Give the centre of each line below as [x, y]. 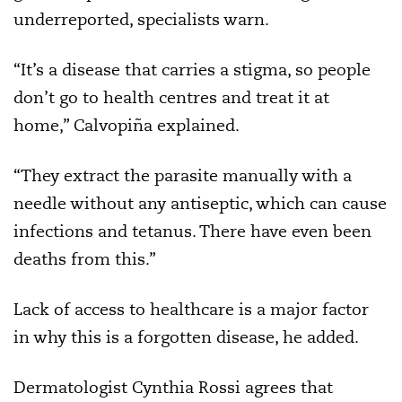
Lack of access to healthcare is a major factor [191, 309]
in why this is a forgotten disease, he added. [186, 336]
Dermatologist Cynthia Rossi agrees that [173, 387]
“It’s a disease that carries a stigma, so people [192, 69]
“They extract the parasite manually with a [183, 175]
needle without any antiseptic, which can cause [200, 203]
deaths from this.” [85, 258]
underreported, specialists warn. [141, 19]
